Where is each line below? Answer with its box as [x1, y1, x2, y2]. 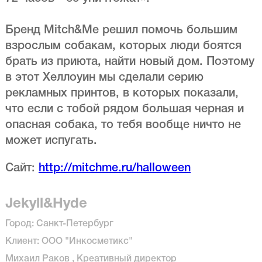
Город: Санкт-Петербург [5, 220, 113, 229]
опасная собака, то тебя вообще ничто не [5, 120, 241, 131]
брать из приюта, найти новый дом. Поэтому [5, 57, 254, 68]
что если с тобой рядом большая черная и [5, 104, 244, 115]
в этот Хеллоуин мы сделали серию [5, 73, 204, 84]
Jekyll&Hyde [5, 198, 87, 211]
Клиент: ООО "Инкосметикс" [5, 237, 133, 246]
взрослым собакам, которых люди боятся [5, 41, 242, 52]
